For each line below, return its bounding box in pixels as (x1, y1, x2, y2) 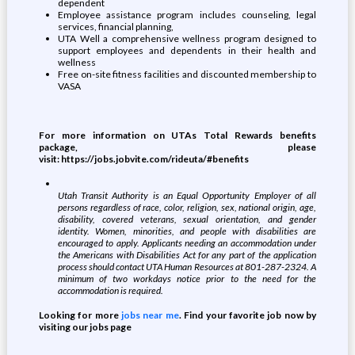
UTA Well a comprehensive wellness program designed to (57, 32, 317, 44)
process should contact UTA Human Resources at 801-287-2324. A (57, 261, 317, 273)
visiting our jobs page (38, 321, 132, 333)
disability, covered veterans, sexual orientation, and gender (57, 213, 317, 225)
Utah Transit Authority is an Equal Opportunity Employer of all (57, 189, 317, 201)
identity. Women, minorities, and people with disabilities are (57, 225, 317, 237)
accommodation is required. (57, 284, 163, 296)
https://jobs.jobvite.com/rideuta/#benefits (60, 153, 249, 165)
